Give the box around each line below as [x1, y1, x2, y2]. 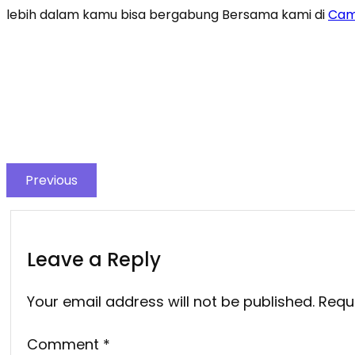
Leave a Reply [27, 246, 161, 273]
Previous [25, 170, 78, 189]
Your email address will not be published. [27, 291, 315, 311]
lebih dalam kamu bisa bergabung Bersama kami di [6, 5, 328, 24]
